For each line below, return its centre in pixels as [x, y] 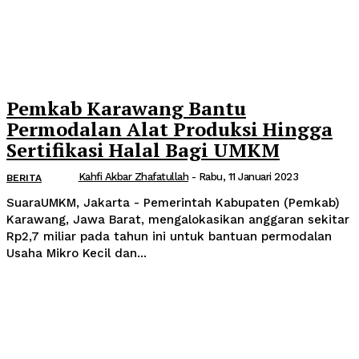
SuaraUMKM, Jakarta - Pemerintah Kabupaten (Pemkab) [173, 203]
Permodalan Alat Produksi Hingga [169, 129]
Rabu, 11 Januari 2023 [248, 177]
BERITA [24, 178]
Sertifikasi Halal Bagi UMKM [143, 150]
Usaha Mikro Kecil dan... [77, 254]
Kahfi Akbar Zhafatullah [133, 177]
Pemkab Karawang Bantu [126, 109]
